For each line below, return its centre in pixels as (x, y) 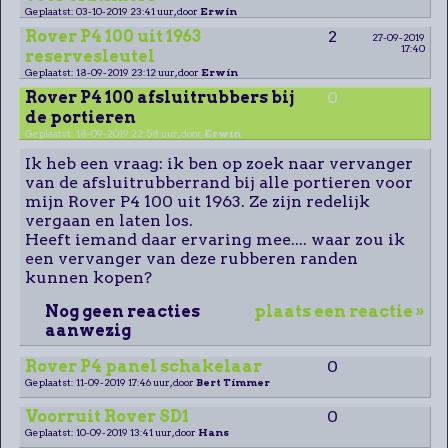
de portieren (80, 117)
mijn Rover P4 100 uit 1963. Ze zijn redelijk (197, 201)
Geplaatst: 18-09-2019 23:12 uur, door (112, 71)
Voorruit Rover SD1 (106, 416)
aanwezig (87, 330)
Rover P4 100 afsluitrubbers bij (159, 97)
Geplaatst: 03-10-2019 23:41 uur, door (112, 10)
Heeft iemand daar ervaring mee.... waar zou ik (214, 239)
